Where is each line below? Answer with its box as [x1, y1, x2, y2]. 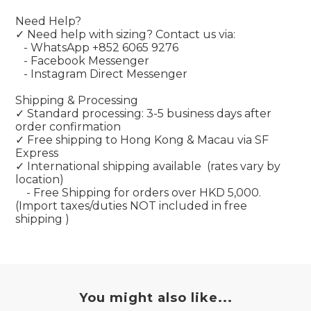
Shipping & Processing [15, 94, 138, 107]
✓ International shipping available [15, 160, 201, 173]
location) [15, 173, 67, 186]
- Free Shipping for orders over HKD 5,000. [26, 186, 261, 199]
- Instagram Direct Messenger [24, 67, 190, 81]
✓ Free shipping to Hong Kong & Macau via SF [15, 133, 269, 146]
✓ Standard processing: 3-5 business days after [15, 107, 271, 120]
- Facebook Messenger [24, 54, 152, 67]
